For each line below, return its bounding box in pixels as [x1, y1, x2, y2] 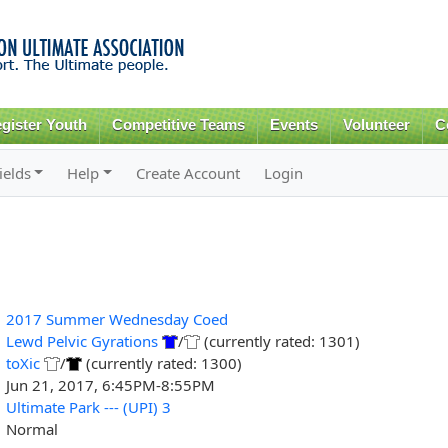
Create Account [136, 162, 241, 183]
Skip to [160, 2, 202, 21]
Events [270, 117, 319, 133]
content [160, 46, 204, 65]
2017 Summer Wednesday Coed [5, 308, 228, 329]
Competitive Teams [112, 117, 246, 133]
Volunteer [342, 117, 410, 133]
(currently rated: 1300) [81, 352, 242, 373]
